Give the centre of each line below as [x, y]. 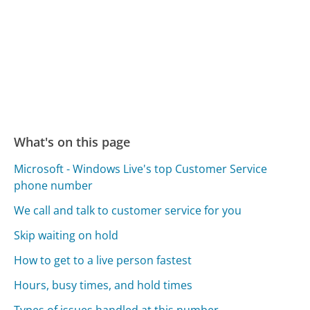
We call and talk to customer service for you [128, 211]
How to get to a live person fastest [103, 261]
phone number [54, 186]
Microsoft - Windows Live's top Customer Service [141, 169]
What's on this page [72, 142]
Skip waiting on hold [66, 236]
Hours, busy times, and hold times [103, 285]
